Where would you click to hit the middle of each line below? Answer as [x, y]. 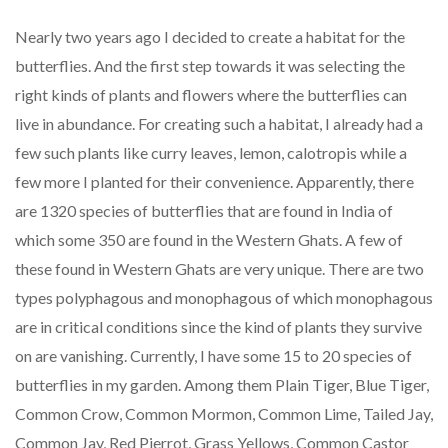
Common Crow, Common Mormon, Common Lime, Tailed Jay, [224, 414]
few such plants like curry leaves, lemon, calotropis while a [211, 153]
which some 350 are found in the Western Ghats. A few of [209, 240]
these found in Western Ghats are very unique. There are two [219, 269]
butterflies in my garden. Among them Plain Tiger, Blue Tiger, [222, 385]
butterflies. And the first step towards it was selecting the [210, 66]
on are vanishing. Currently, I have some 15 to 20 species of [213, 356]
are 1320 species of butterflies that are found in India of [204, 211]
